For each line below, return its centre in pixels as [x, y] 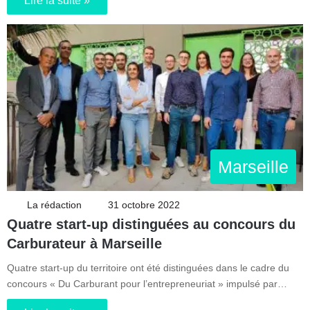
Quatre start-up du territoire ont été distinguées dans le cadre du [148, 268]
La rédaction [54, 205]
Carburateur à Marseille [84, 244]
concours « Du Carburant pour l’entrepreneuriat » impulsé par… [147, 284]
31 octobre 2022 [144, 205]
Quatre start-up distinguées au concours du [151, 225]
